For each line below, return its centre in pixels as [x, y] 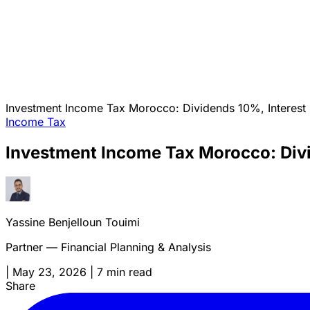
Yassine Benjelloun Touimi [73, 222]
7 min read [125, 272]
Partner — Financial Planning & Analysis [108, 247]
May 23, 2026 [49, 272]
